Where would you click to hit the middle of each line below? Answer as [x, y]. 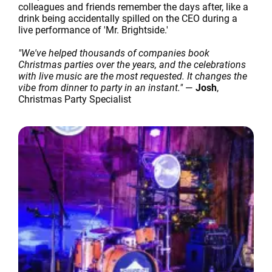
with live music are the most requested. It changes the [133, 76]
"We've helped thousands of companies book [114, 53]
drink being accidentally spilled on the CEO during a [128, 19]
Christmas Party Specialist [75, 99]
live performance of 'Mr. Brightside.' [93, 30]
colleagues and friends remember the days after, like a [133, 7]
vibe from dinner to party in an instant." [100, 88]
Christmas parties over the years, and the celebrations [132, 65]
